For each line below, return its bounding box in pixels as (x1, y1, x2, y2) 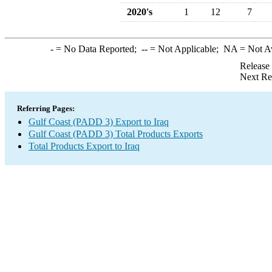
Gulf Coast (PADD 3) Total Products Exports (29, 129, 203, 139)
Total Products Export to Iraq (29, 141, 140, 151)
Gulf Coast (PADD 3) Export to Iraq (29, 117, 169, 127)
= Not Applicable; (147, 44, 223, 54)
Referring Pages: (17, 104, 75, 113)
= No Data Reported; (53, 44, 141, 54)
